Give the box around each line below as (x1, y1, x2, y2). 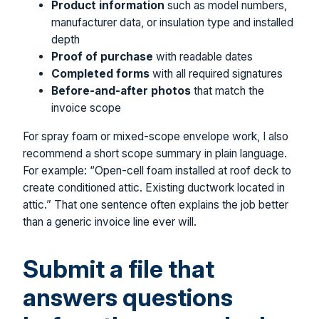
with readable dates (153, 50, 253, 64)
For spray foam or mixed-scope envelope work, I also (23, 129, 288, 143)
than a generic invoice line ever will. (23, 214, 197, 229)
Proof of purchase (51, 50, 153, 64)
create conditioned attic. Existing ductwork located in (23, 180, 285, 194)
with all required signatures (150, 67, 283, 81)
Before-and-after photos (51, 84, 191, 98)
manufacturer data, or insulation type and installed (51, 16, 293, 30)
